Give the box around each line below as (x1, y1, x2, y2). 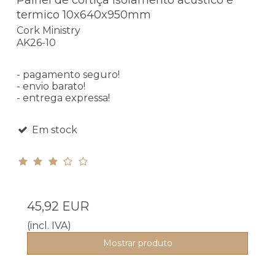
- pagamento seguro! (17, 69, 120, 81)
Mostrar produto (103, 238, 172, 249)
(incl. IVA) (27, 220, 71, 232)
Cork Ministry (17, 25, 80, 37)
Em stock (29, 124, 77, 136)
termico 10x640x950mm (17, 7, 151, 21)
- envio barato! (17, 80, 85, 93)
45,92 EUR (27, 199, 89, 214)
